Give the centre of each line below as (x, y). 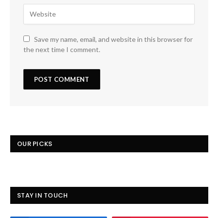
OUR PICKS (35, 144)
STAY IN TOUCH (43, 195)
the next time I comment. (62, 49)
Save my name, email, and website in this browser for (113, 39)
